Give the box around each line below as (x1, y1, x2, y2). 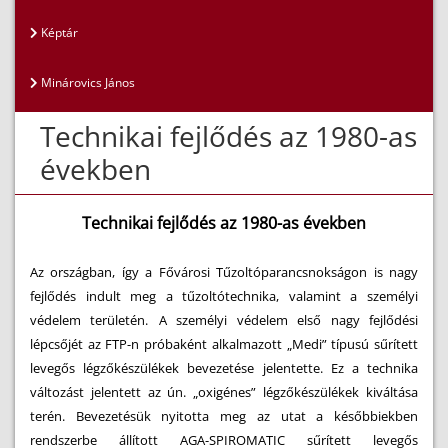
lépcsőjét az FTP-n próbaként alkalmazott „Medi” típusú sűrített (30, 335, 418, 353)
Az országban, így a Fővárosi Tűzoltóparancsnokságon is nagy (30, 263, 418, 281)
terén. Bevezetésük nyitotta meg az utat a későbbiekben (30, 407, 418, 425)
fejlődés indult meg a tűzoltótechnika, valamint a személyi (30, 287, 418, 305)
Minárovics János (38, 74, 135, 91)
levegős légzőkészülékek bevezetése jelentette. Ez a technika (30, 359, 418, 377)
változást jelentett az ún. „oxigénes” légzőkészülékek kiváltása (30, 383, 418, 401)
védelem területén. (30, 311, 149, 329)
